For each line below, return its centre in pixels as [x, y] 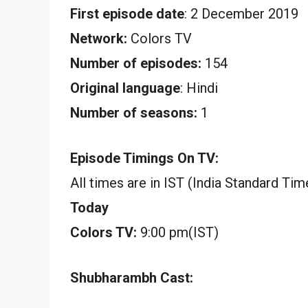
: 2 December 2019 [241, 13]
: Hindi [199, 88]
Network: [99, 38]
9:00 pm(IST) [178, 232]
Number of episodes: [136, 63]
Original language [125, 88]
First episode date [127, 13]
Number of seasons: [134, 112]
